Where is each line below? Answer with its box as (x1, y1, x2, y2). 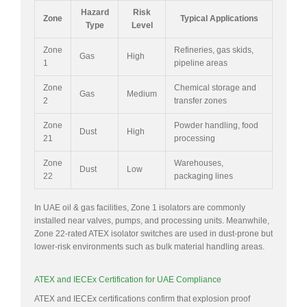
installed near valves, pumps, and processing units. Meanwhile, (34, 216, 269, 226)
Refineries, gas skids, (174, 45, 254, 56)
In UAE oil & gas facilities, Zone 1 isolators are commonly (34, 203, 245, 213)
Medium (127, 89, 157, 99)
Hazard (80, 8, 109, 18)
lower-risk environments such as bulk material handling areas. (34, 242, 265, 252)
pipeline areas (174, 58, 228, 69)
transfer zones (174, 96, 227, 106)
